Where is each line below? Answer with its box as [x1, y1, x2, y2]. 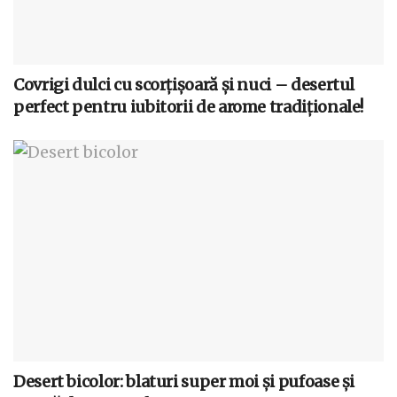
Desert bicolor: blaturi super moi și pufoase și [13, 371, 355, 393]
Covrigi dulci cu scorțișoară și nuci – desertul [13, 74, 355, 95]
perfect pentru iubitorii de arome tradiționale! [13, 96, 364, 117]
